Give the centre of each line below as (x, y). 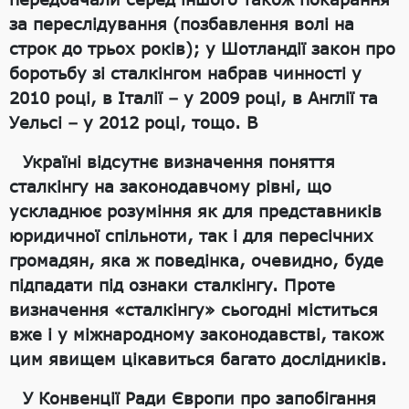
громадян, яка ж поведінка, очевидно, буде (196, 261)
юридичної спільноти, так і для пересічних (191, 236)
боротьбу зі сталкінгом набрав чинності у (185, 73)
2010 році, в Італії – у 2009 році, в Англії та (194, 98)
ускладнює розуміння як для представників (195, 211)
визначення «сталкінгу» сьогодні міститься (194, 310)
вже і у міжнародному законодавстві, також (196, 335)
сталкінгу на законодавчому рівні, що (170, 187)
